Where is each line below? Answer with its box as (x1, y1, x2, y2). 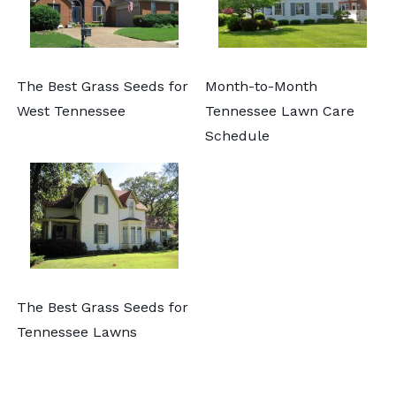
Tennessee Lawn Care (205, 102, 354, 119)
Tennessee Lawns (17, 323, 137, 340)
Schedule (205, 126, 270, 144)
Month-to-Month (205, 77, 317, 95)
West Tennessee (17, 102, 126, 119)
